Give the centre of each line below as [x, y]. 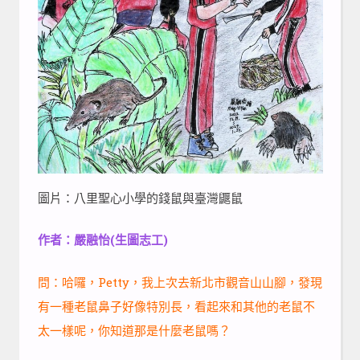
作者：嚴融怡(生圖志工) [102, 240]
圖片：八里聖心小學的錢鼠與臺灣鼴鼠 [140, 197]
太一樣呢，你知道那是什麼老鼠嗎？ [134, 330]
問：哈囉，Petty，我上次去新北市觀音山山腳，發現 [180, 282]
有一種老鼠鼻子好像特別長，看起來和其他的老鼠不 [176, 306]
